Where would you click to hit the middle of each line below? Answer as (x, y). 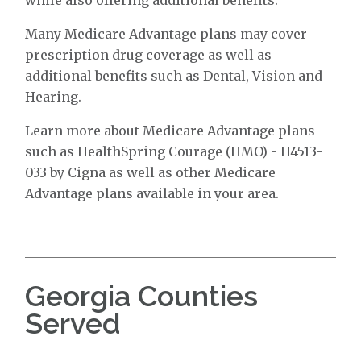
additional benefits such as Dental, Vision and (174, 75)
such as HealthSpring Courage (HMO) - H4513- (174, 151)
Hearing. (54, 96)
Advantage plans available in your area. (152, 193)
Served (73, 323)
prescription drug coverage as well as (149, 54)
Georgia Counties (142, 295)
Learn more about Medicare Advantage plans (170, 130)
